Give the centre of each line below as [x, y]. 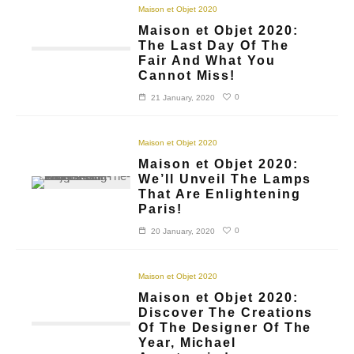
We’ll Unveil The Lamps [225, 179]
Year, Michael [188, 342]
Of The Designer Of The [225, 327]
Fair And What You [207, 60]
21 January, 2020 [183, 97]
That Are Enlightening [220, 194]
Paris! [160, 209]
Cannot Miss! [187, 75]
